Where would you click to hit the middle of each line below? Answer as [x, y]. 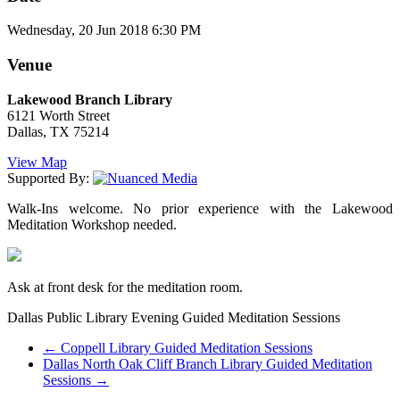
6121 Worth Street [58, 115]
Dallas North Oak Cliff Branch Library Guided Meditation [208, 363]
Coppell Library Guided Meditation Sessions [185, 347]
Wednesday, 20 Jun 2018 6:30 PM [104, 30]
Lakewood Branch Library [90, 99]
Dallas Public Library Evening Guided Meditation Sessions [174, 317]
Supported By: [50, 178]
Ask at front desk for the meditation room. [125, 287]
